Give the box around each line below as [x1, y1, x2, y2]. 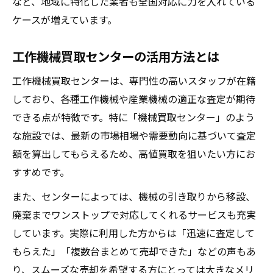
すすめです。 [12, 165, 69, 179]
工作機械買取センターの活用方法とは [12, 47, 219, 65]
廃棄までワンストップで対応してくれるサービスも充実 [12, 207, 256, 222]
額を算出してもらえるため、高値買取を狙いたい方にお [12, 146, 255, 161]
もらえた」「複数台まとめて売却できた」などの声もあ [12, 244, 256, 258]
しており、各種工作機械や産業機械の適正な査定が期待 [12, 91, 255, 106]
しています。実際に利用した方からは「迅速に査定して [12, 225, 255, 240]
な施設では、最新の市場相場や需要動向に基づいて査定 [12, 128, 256, 143]
